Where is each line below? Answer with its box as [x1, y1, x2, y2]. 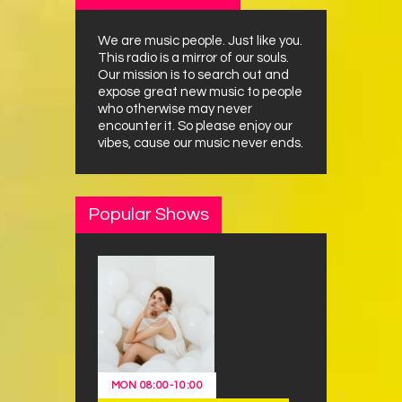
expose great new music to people [98, 84, 302, 99]
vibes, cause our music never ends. [98, 135, 303, 150]
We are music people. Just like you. [98, 33, 302, 48]
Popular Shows [88, 205, 209, 223]
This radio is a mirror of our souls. [98, 50, 289, 65]
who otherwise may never [98, 101, 252, 116]
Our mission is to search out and [98, 67, 289, 82]
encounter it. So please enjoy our [98, 118, 293, 133]
